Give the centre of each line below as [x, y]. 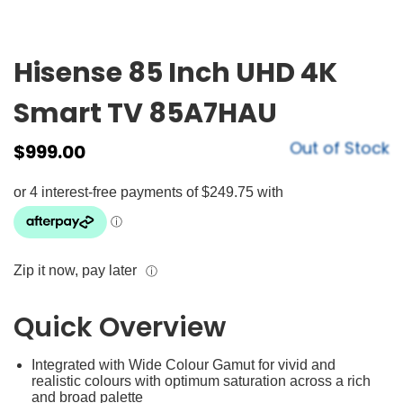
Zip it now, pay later [75, 270]
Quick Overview [120, 327]
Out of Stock [340, 148]
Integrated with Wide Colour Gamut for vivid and [184, 364]
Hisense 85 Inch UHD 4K [175, 72]
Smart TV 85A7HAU [145, 113]
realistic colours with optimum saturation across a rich [201, 381]
